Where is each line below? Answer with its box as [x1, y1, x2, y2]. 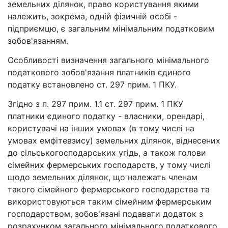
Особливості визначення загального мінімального [8, 55, 209, 66]
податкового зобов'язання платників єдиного [8, 67, 191, 78]
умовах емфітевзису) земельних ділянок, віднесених [8, 135, 220, 146]
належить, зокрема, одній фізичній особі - [8, 11, 177, 22]
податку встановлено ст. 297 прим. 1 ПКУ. [8, 79, 177, 90]
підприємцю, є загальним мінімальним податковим [8, 23, 214, 34]
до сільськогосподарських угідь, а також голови [8, 148, 206, 158]
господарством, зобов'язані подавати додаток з [8, 209, 203, 219]
